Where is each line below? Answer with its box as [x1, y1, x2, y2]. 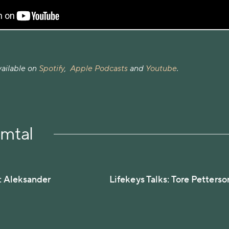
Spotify [39, 63, 64, 74]
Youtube [146, 63, 177, 74]
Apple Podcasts [70, 63, 128, 74]
